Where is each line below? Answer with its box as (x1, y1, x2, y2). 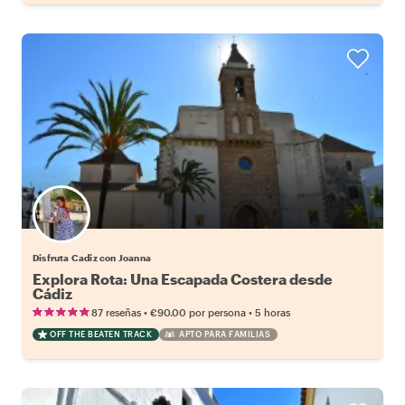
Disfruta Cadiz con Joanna (33, 251, 151, 263)
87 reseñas (91, 306, 141, 318)
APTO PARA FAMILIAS (179, 328, 270, 339)
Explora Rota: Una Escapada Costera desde (33, 269, 333, 287)
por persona (189, 306, 246, 318)
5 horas (255, 306, 290, 318)
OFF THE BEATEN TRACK (50, 328, 152, 339)
